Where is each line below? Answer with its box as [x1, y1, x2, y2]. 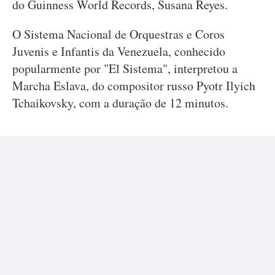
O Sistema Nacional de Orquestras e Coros [12, 26, 225, 42]
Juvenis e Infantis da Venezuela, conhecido [12, 43, 225, 60]
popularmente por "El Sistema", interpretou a [12, 60, 238, 77]
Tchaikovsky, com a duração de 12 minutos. [12, 95, 228, 111]
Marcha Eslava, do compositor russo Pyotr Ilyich [12, 77, 255, 94]
